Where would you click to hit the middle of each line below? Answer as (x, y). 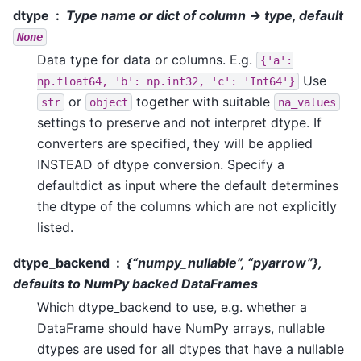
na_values (307, 103)
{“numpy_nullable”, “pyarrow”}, (224, 263)
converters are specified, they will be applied (175, 144)
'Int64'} (269, 82)
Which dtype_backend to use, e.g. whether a (172, 307)
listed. (55, 228)
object (109, 103)
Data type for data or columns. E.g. (147, 60)
